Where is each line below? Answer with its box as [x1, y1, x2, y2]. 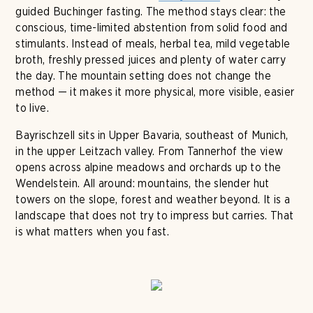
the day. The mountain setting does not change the [15, 69, 272, 82]
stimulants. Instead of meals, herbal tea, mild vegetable [15, 37, 291, 50]
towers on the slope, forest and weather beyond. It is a [15, 193, 290, 206]
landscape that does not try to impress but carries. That [15, 209, 294, 222]
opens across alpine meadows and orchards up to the [15, 161, 282, 174]
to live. [15, 101, 49, 115]
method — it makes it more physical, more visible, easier [15, 85, 295, 99]
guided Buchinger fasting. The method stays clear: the [15, 5, 286, 18]
